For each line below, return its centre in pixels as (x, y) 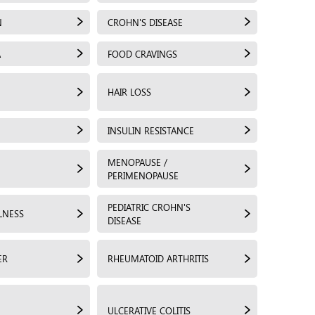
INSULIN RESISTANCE (151, 130)
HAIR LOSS (129, 92)
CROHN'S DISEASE (145, 22)
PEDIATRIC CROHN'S (149, 207)
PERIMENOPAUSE (143, 175)
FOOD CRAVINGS (142, 53)
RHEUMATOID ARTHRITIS (158, 258)
